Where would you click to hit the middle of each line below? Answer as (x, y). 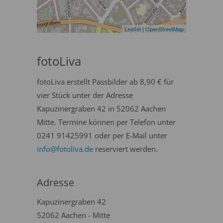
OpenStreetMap (165, 29)
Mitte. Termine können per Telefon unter (106, 122)
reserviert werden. (125, 149)
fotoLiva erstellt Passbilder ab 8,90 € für (105, 82)
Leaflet (133, 29)
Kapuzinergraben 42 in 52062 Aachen (101, 109)
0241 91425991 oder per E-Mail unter (102, 135)
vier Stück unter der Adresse (85, 95)
